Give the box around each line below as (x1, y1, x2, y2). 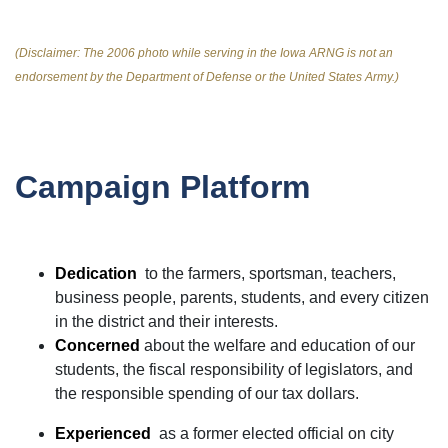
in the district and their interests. (55, 312, 278, 330)
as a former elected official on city (151, 424, 394, 442)
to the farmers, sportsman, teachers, (137, 264, 396, 282)
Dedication (55, 264, 137, 282)
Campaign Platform (15, 168, 310, 205)
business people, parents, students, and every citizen (55, 288, 429, 306)
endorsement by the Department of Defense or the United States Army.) (15, 69, 399, 84)
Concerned (55, 336, 140, 354)
